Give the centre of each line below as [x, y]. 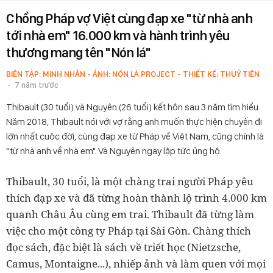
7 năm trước [37, 85]
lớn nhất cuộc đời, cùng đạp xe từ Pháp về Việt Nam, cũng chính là [135, 136]
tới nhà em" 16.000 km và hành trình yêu [118, 35]
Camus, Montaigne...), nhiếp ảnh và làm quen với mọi [136, 264]
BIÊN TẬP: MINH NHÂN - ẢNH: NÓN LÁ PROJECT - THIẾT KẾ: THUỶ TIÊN [133, 74]
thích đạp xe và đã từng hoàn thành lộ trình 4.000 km [136, 198]
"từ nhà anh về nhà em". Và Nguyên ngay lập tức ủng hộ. [114, 151]
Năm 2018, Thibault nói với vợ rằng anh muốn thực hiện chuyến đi [134, 122]
